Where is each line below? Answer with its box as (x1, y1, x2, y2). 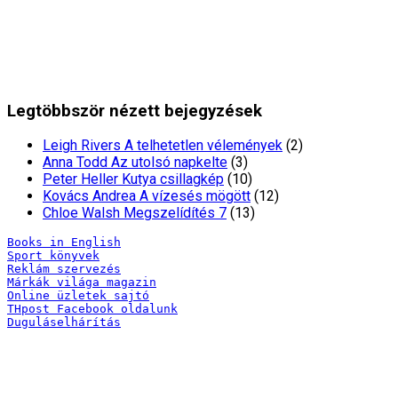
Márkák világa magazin (7, 275, 156, 290)
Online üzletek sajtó (7, 289, 149, 303)
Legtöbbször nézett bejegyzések (7, 100, 262, 121)
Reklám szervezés (7, 262, 121, 276)
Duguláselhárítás (7, 315, 121, 330)
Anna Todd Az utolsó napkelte (43, 154, 227, 171)
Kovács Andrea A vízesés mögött (43, 187, 251, 205)
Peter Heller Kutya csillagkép (43, 171, 224, 188)
